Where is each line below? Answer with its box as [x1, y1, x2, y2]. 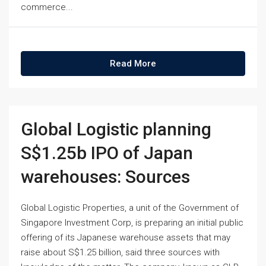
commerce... [21, 2, 73, 12]
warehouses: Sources [21, 166, 190, 187]
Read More [110, 58, 156, 69]
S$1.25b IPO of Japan [21, 142, 193, 163]
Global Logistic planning [21, 119, 211, 140]
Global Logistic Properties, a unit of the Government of [21, 202, 239, 213]
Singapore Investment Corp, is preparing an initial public [21, 217, 243, 228]
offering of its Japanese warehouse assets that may [21, 232, 230, 243]
